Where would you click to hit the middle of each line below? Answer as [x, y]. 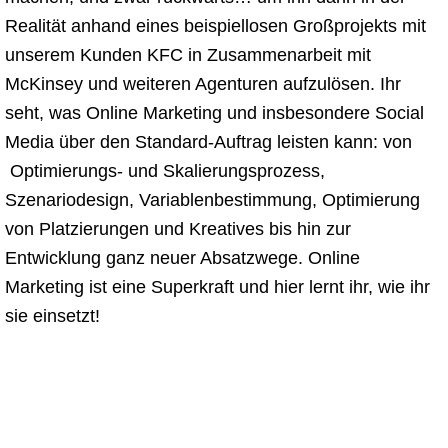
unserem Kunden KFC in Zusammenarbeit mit [188, 55]
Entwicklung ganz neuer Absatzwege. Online [182, 258]
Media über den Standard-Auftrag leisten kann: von [208, 142]
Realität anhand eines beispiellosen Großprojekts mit [215, 26]
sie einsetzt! [52, 316]
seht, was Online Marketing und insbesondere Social [214, 113]
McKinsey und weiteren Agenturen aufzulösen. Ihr [203, 84]
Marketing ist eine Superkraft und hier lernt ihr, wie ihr [217, 287]
